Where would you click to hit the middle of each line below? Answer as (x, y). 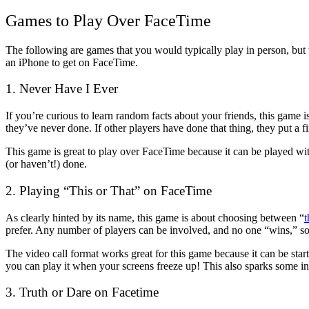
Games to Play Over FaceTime (108, 20)
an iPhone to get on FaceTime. (72, 62)
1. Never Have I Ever (62, 89)
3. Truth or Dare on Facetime (82, 292)
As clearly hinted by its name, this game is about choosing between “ (155, 217)
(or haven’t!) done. (46, 164)
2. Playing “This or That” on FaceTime (109, 190)
